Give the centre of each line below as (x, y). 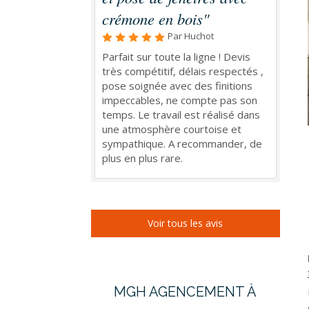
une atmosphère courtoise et (172, 129)
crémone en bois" (156, 19)
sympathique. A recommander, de (182, 143)
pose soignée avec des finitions (177, 86)
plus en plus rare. (142, 158)
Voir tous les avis (186, 223)
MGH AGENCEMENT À (186, 292)
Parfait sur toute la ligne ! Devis (176, 57)
